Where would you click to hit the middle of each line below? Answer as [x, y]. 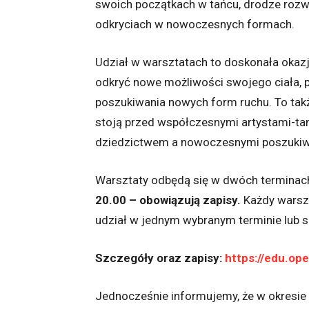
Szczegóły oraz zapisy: [160, 258]
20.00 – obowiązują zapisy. [168, 200]
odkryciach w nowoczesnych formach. [195, 24]
